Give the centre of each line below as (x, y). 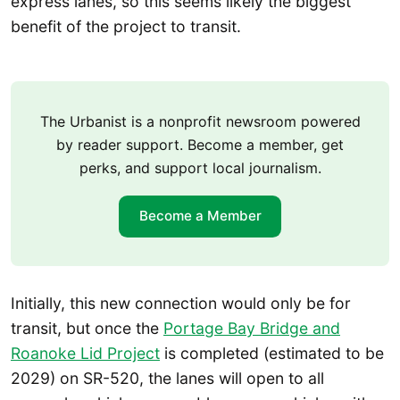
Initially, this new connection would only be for (181, 304)
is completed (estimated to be (272, 354)
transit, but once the (87, 329)
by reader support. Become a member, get (200, 145)
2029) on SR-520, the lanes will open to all (167, 379)
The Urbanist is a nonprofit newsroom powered (200, 121)
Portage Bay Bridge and (252, 329)
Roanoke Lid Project (85, 354)
